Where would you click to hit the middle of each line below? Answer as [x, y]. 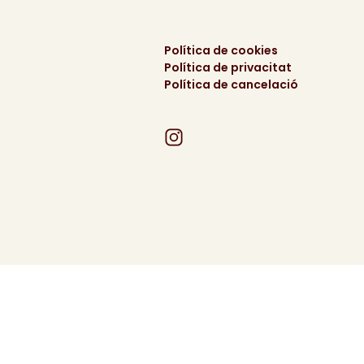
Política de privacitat [227, 67]
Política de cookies [221, 50]
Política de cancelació [231, 84]
